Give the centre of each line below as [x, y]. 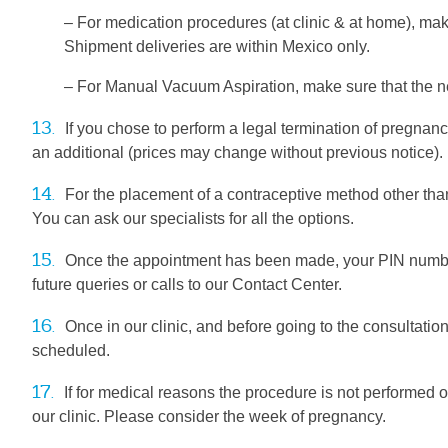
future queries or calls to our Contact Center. [187, 284]
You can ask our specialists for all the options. [193, 218]
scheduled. [71, 350]
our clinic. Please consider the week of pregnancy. [209, 416]
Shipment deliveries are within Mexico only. [217, 46]
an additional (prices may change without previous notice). [237, 152]
